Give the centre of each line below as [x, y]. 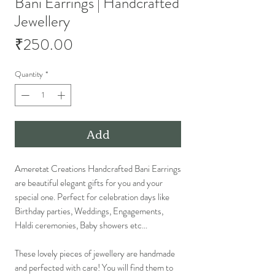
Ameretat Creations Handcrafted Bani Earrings [98, 168]
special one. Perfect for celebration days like [92, 197]
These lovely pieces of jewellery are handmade [95, 253]
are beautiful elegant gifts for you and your [89, 183]
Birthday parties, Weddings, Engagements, [89, 211]
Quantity [29, 74]
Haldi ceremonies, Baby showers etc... [81, 225]
